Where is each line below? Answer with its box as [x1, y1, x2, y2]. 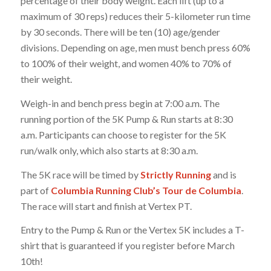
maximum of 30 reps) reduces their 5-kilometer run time [20, 10, 250, 22]
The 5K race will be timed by [20, 168, 140, 180]
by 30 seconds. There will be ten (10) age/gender [20, 26, 220, 38]
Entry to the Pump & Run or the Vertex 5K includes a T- [20, 224, 244, 236]
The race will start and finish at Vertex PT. [20, 200, 192, 212]
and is [211, 168, 237, 180]
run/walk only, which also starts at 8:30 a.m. [20, 145, 198, 157]
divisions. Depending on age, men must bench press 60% [20, 42, 250, 54]
